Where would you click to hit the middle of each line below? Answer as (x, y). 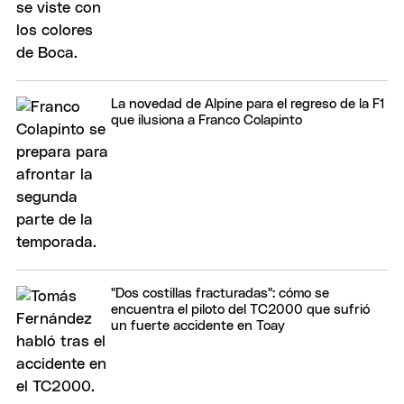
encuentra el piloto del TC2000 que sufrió (240, 310)
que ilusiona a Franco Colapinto (207, 121)
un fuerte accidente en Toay (198, 326)
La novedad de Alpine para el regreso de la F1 (248, 105)
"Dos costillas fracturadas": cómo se (220, 294)
